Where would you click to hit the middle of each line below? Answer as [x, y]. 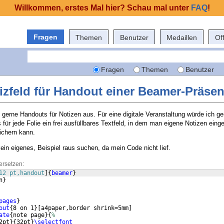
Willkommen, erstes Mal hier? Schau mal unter [102, 8]
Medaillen [182, 37]
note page [29, 215]
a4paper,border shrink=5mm [85, 208]
